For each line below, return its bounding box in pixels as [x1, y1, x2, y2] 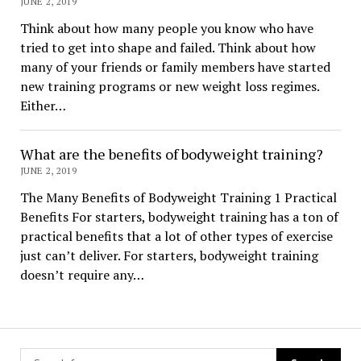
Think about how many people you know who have [19, 19, 313, 38]
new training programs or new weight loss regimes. [19, 77, 319, 96]
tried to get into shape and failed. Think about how [19, 39, 316, 57]
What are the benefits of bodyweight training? [19, 144, 323, 164]
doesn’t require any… [19, 266, 144, 284]
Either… [19, 97, 66, 115]
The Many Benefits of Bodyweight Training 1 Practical [19, 189, 337, 207]
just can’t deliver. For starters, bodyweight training [19, 247, 318, 265]
